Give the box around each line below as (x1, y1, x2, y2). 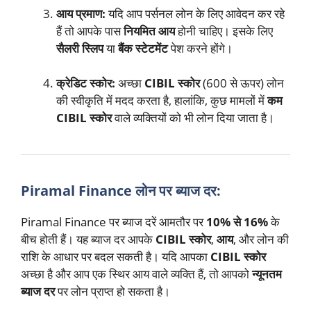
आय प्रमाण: (56, 5, 106, 22)
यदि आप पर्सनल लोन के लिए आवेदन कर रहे (106, 5, 285, 22)
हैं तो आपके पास (56, 22, 124, 39)
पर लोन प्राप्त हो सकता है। (55, 283, 170, 300)
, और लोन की (233, 231, 289, 248)
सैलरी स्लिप (56, 40, 103, 56)
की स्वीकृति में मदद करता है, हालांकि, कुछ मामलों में (56, 92, 267, 109)
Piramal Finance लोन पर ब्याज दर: (21, 181, 221, 201)
